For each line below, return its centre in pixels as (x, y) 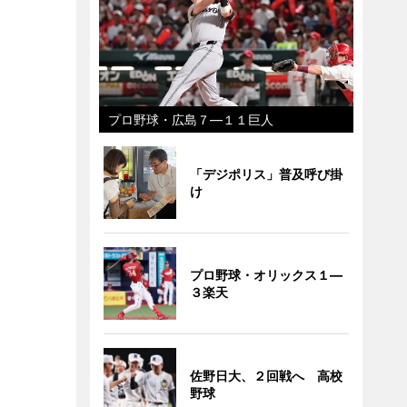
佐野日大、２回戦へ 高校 (266, 376)
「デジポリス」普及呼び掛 (266, 174)
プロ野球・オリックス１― (266, 275)
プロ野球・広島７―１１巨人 (190, 119)
